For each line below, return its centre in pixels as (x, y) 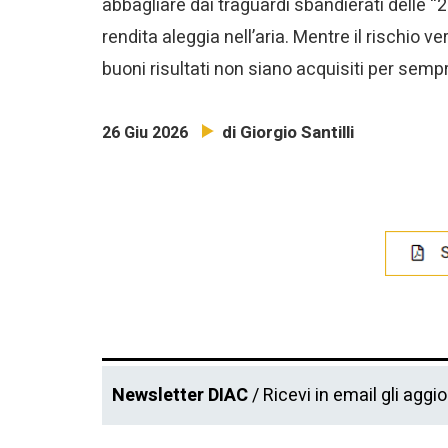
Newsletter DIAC (180, 395)
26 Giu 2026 (145, 133)
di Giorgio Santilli (288, 133)
